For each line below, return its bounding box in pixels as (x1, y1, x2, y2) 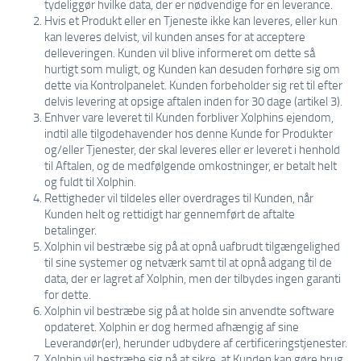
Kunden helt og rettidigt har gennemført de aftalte (44, 205, 295, 222)
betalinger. (44, 222, 97, 238)
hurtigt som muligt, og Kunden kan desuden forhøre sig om (44, 60, 340, 77)
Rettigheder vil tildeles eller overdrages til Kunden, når (44, 189, 313, 205)
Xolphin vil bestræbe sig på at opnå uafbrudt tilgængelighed (44, 238, 340, 254)
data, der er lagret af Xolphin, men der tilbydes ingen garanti (44, 270, 341, 286)
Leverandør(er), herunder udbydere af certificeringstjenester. (44, 334, 347, 351)
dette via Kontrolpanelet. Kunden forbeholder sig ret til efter (44, 77, 342, 93)
